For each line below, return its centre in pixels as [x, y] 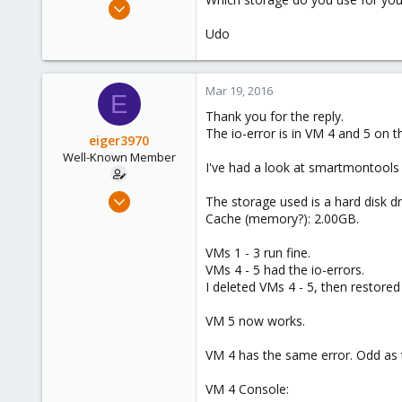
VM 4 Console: [247, 389]
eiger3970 [119, 140]
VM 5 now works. [255, 321]
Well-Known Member [119, 157]
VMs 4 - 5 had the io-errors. [285, 270]
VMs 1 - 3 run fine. [258, 253]
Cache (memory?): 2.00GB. [282, 218]
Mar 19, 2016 [239, 91]
